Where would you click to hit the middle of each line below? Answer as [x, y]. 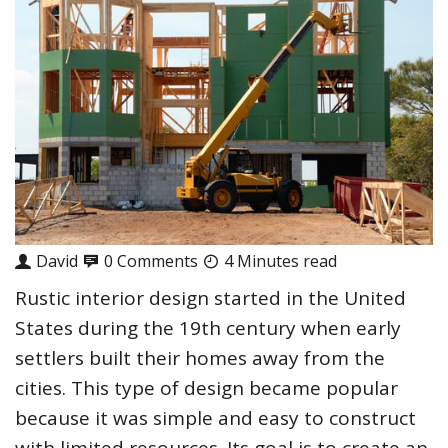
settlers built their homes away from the [200, 358]
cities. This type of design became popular [206, 388]
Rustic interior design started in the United [210, 298]
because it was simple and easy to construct [215, 418]
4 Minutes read [280, 261]
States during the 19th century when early [208, 328]
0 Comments [151, 261]
